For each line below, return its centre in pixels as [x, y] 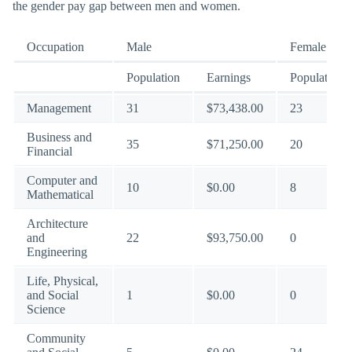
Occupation [55, 47]
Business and [59, 137]
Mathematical [60, 194]
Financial [49, 151]
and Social [53, 295]
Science [46, 309]
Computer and [62, 180]
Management [59, 108]
